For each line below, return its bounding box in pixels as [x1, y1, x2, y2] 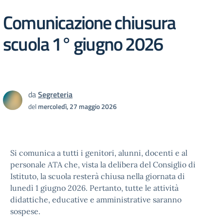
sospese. [10, 206, 40, 216]
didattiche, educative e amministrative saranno [10, 195, 182, 204]
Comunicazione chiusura [3, 8, 176, 36]
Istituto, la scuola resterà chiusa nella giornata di [10, 171, 185, 181]
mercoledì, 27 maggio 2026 [38, 101, 117, 111]
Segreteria [38, 89, 73, 100]
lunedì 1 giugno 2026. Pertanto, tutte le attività [10, 183, 179, 193]
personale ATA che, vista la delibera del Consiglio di [10, 160, 196, 169]
